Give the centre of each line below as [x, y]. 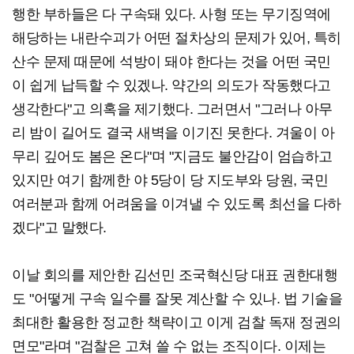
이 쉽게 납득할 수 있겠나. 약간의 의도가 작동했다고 [171, 86]
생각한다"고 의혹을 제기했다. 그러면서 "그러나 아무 [172, 109]
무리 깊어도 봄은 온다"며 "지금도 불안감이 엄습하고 [172, 157]
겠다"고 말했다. [59, 228]
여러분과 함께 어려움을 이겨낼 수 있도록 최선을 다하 [177, 204]
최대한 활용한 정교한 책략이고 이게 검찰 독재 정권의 [177, 323]
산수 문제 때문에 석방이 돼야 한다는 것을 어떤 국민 [171, 62]
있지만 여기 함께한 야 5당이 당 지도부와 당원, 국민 [170, 181]
